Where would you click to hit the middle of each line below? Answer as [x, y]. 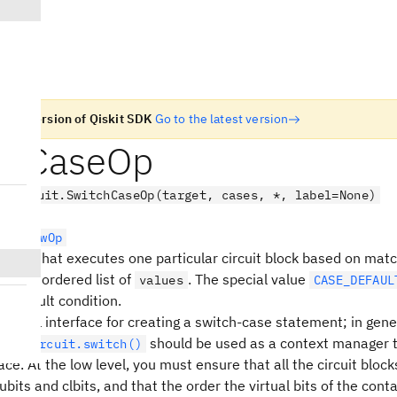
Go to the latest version [222, 119]
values [161, 280]
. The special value [248, 279]
